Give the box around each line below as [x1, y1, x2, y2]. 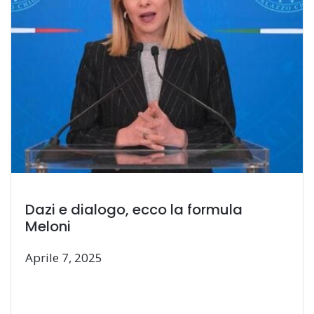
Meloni [25, 217, 71, 236]
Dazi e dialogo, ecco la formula [25, 200, 243, 219]
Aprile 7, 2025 [25, 250, 102, 266]
